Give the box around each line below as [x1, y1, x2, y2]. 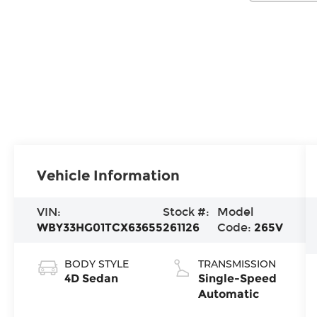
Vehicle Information [37, 167, 180, 185]
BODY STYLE [64, 258, 129, 271]
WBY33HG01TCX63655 [37, 221, 163, 235]
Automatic [198, 287, 260, 301]
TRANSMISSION [198, 258, 277, 271]
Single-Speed [198, 272, 277, 286]
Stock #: [163, 205, 210, 219]
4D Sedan [64, 272, 119, 286]
